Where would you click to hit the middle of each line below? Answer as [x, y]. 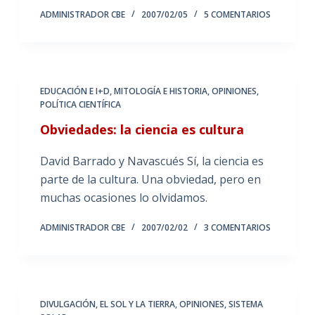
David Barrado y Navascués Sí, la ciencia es [152, 161]
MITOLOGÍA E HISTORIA [160, 91]
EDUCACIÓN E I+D [75, 91]
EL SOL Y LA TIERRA [137, 304]
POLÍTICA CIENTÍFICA [80, 104]
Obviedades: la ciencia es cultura [142, 129]
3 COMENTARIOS [237, 227]
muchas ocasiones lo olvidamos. [123, 197]
